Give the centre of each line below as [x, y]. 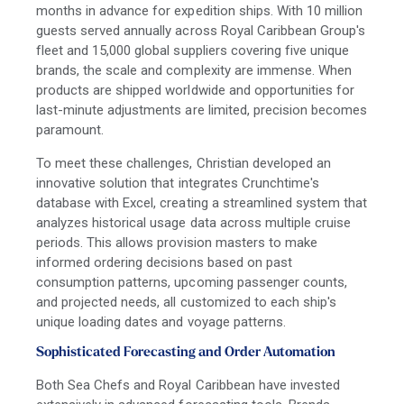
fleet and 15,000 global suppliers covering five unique [193, 50]
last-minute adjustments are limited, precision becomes [202, 110]
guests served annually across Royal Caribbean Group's [201, 30]
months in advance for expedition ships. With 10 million [200, 10]
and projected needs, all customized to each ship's [186, 302]
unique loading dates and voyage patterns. [161, 321]
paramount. [70, 129]
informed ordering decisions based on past [164, 262]
